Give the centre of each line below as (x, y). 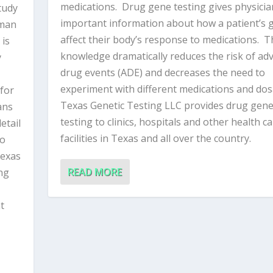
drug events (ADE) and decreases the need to (162, 73)
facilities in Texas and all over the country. (155, 138)
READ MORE (94, 172)
